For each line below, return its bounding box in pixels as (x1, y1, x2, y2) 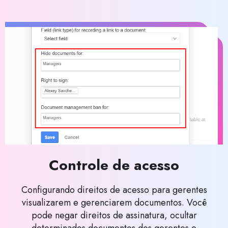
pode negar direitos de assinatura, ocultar (31, 208, 197, 222)
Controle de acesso (49, 154, 179, 176)
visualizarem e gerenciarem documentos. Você (21, 195, 207, 209)
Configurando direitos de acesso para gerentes (21, 183, 207, 196)
